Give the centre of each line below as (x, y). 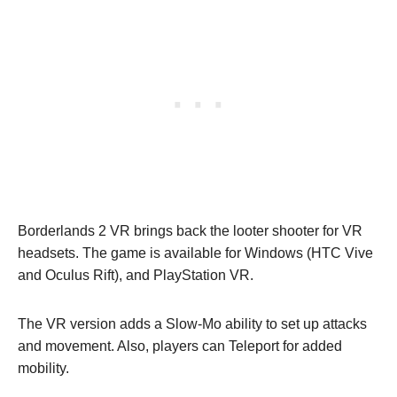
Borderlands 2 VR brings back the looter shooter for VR (190, 231)
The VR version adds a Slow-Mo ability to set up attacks (192, 324)
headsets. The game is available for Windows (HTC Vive (195, 253)
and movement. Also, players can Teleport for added (180, 346)
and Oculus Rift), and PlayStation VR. (136, 276)
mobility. (45, 369)
